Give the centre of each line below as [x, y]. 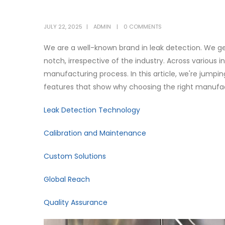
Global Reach [67, 179]
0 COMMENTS [143, 27]
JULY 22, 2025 [63, 27]
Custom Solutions [75, 156]
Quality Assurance [76, 202]
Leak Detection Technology [92, 110]
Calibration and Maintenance [95, 133]
